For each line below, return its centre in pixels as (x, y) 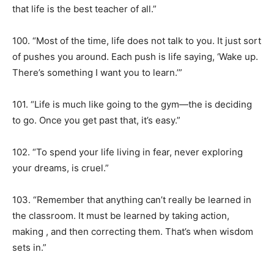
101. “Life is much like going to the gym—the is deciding (132, 104)
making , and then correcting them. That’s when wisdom (133, 231)
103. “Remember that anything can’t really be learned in (132, 200)
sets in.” (29, 247)
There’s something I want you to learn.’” (97, 72)
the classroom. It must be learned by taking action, (121, 216)
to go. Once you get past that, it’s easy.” (96, 120)
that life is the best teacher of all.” (84, 9)
